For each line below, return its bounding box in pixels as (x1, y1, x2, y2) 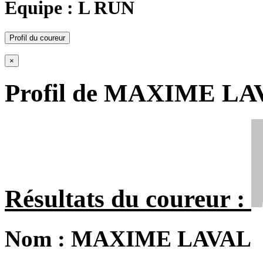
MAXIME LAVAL (71, 226, 251, 252)
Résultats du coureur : (5, 185, 251, 213)
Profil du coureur (9, 33, 65, 43)
